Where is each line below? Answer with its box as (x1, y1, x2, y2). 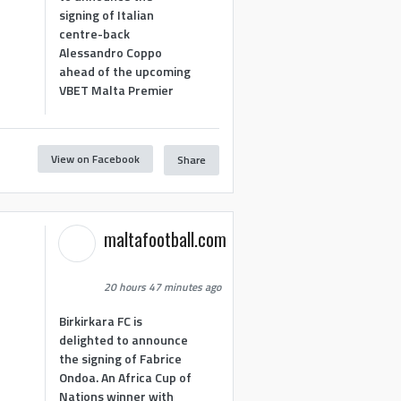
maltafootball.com (104, 226, 227, 253)
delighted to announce (59, 329, 189, 349)
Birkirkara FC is (59, 311, 143, 330)
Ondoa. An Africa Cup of (59, 367, 192, 387)
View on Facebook (50, 149, 140, 167)
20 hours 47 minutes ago (104, 278, 222, 296)
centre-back (59, 23, 131, 43)
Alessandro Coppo (59, 42, 163, 62)
